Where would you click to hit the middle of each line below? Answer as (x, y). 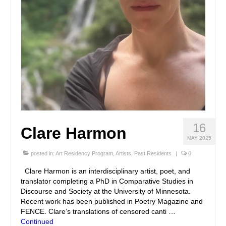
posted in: (42, 153)
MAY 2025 (199, 138)
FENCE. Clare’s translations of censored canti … (98, 211)
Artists (123, 153)
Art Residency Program (84, 153)
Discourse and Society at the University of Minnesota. (106, 191)
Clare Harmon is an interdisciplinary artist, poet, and (105, 171)
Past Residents (153, 153)
